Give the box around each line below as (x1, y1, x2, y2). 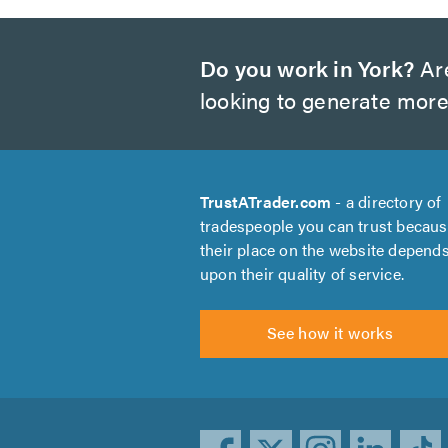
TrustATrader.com (200, 190, 332, 213)
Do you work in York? (200, 52, 414, 83)
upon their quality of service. (200, 262, 404, 285)
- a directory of (331, 190, 442, 213)
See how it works (266, 321, 394, 344)
